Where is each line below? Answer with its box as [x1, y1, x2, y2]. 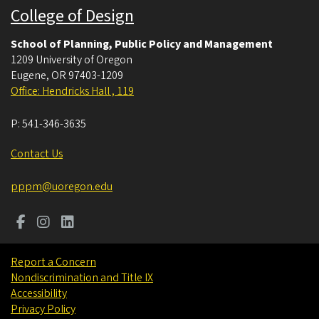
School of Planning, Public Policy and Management [11, 36, 273, 52]
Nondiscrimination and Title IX [11, 269, 153, 286]
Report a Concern [11, 253, 96, 270]
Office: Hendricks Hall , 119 [11, 83, 134, 99]
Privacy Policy [11, 300, 75, 317]
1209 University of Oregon [11, 51, 132, 68]
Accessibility [11, 285, 67, 301]
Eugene [11, 67, 46, 83]
